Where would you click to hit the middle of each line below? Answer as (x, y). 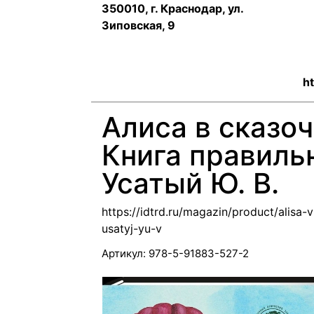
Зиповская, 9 (138, 25)
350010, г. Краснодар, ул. (172, 8)
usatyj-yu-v (132, 228)
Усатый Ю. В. (190, 183)
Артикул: (124, 253)
